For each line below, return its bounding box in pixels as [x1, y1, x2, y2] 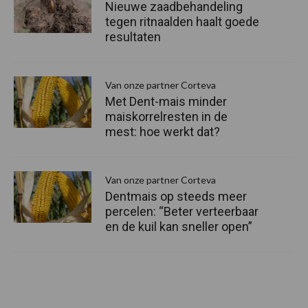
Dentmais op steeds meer [105, 189, 247, 204]
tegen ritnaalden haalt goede [105, 14, 259, 30]
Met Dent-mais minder [105, 94, 227, 109]
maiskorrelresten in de [105, 109, 228, 124]
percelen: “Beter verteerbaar [105, 204, 258, 219]
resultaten [105, 30, 161, 45]
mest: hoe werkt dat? [105, 124, 220, 140]
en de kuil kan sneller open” [105, 219, 252, 234]
